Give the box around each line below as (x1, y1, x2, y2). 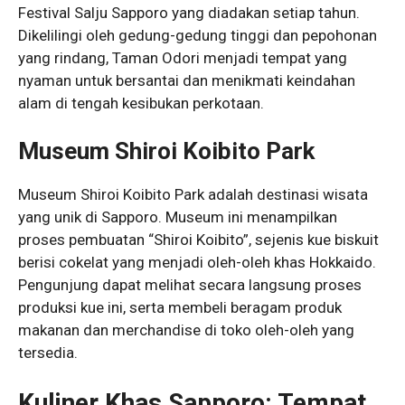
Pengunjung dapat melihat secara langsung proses (18, 276, 362, 295)
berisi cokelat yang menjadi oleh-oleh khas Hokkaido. (18, 253, 376, 272)
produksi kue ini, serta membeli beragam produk (18, 298, 342, 317)
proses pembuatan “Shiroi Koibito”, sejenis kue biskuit (18, 231, 379, 250)
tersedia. (18, 344, 78, 363)
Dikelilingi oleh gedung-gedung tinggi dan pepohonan (18, 25, 377, 44)
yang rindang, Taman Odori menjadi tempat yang (18, 48, 347, 67)
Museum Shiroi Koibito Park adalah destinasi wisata (18, 185, 368, 204)
